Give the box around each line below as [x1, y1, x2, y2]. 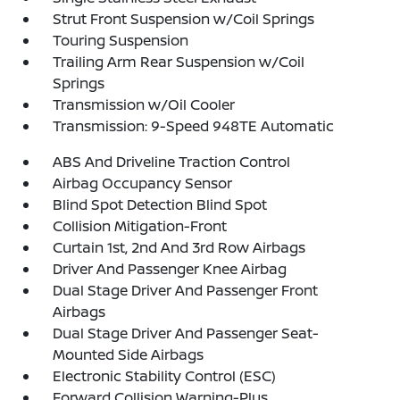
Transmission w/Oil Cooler [53, 94, 236, 114]
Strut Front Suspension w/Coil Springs [53, 8, 315, 29]
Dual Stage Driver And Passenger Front [53, 279, 319, 300]
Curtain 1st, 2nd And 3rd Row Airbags [53, 237, 306, 257]
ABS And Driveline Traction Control [53, 151, 291, 171]
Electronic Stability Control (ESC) [53, 365, 277, 386]
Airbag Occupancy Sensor [53, 172, 233, 193]
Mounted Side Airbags [53, 344, 204, 364]
